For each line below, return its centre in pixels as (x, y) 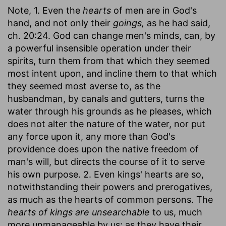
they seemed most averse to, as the (84, 86)
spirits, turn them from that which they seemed (109, 61)
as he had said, (177, 23)
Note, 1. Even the (45, 10)
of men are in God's (154, 10)
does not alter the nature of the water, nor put (106, 124)
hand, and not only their (60, 23)
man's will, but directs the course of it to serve (106, 161)
